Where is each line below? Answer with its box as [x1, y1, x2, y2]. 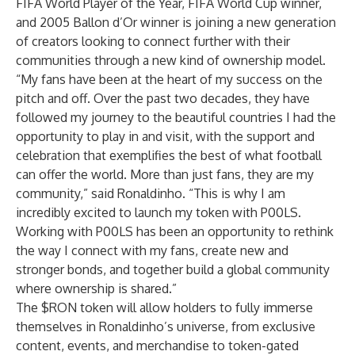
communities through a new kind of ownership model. [16, 52, 326, 68]
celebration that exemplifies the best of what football [16, 147, 322, 163]
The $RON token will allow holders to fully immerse [16, 300, 313, 315]
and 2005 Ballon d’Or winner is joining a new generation [16, 14, 336, 30]
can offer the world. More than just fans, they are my [16, 166, 314, 182]
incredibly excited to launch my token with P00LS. [16, 204, 301, 220]
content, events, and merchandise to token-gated [16, 338, 299, 353]
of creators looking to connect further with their [16, 33, 290, 49]
